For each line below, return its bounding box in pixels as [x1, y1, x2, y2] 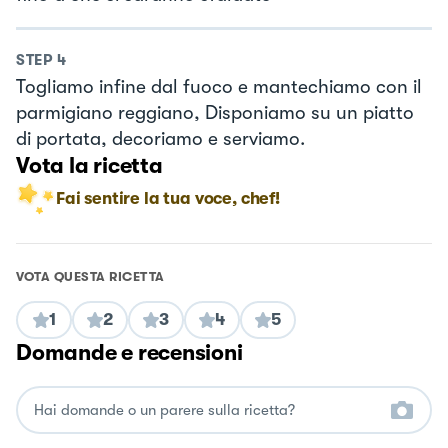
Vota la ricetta [16, 153, 163, 179]
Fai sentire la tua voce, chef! [56, 189, 280, 209]
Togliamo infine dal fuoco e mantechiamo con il [16, 76, 422, 99]
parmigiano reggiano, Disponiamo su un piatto [16, 102, 414, 125]
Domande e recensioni [16, 340, 243, 366]
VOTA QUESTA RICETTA [16, 269, 165, 285]
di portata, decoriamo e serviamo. [16, 128, 305, 151]
